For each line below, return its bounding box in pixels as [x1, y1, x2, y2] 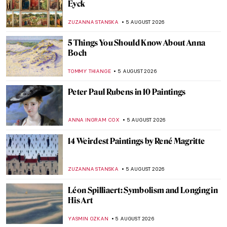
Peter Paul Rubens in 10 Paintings [68, 87, 186, 97]
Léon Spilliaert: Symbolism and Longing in [68, 185, 218, 195]
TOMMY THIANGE [68, 68, 111, 74]
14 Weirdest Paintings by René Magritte [68, 136, 205, 146]
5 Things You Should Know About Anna [68, 38, 206, 48]
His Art [68, 196, 93, 205]
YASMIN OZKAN [68, 215, 108, 222]
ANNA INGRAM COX [68, 117, 120, 123]
